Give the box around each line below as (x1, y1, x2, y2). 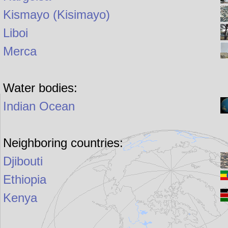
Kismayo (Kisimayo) (3, 8, 110, 22)
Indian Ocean (3, 99, 75, 113)
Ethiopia (3, 173, 47, 187)
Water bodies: (3, 81, 78, 95)
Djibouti (3, 154, 43, 168)
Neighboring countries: (3, 136, 124, 150)
